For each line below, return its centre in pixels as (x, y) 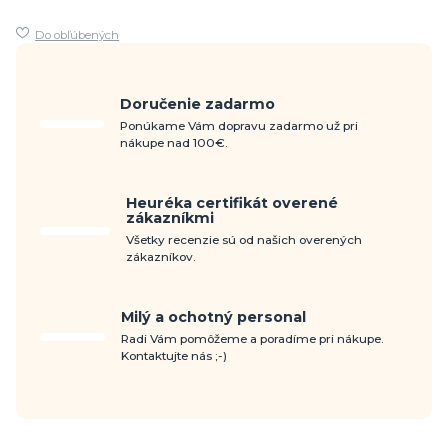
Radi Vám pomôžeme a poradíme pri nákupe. (252, 338)
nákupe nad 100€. (173, 142)
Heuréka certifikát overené (231, 202)
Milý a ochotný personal (213, 316)
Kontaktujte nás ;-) (173, 355)
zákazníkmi (169, 217)
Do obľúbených (77, 34)
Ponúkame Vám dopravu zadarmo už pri (238, 125)
